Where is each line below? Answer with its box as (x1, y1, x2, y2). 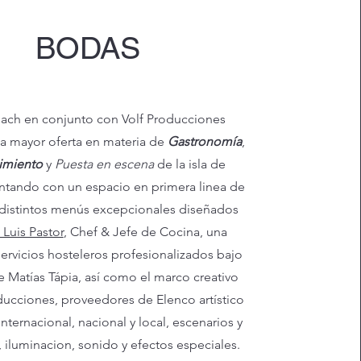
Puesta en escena (55, 156, 155, 172)
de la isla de (154, 156, 226, 172)
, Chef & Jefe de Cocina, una (63, 224, 227, 239)
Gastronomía (168, 134, 243, 149)
